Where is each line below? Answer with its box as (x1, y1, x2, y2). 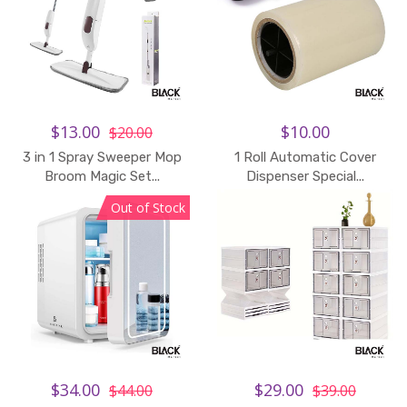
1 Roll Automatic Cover (234, 149, 376, 165)
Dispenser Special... (246, 168, 364, 184)
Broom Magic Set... (44, 168, 160, 184)
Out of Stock (111, 199, 185, 216)
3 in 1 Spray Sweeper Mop (22, 149, 182, 165)
